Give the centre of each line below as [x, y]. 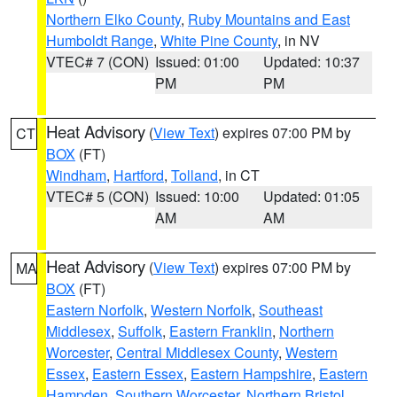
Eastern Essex [138, 374]
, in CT [239, 175]
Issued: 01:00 [197, 62]
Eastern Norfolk [95, 310]
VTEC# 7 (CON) [97, 62]
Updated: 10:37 [312, 62]
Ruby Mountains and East [269, 19]
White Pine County [219, 40]
